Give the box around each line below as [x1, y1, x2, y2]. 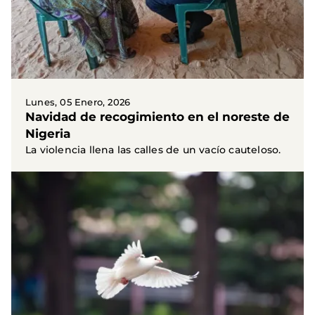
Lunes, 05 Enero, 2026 [25, 96, 131, 108]
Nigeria [25, 127, 70, 141]
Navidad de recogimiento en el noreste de [25, 110, 290, 124]
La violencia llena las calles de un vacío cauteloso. [25, 143, 281, 157]
